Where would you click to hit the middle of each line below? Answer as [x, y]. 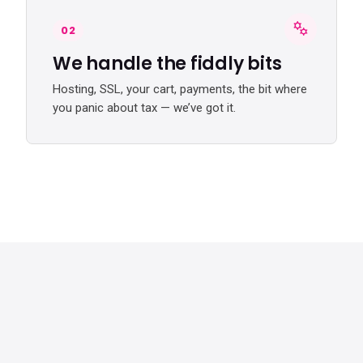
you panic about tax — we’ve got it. [144, 108]
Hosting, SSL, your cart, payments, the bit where [180, 89]
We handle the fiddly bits [167, 64]
